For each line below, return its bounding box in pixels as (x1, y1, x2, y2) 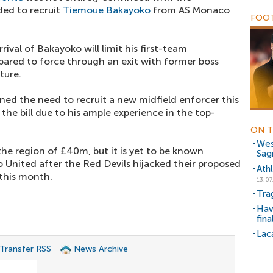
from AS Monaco (151, 4, 230, 16)
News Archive (74, 244, 128, 254)
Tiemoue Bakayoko (63, 4, 151, 16)
